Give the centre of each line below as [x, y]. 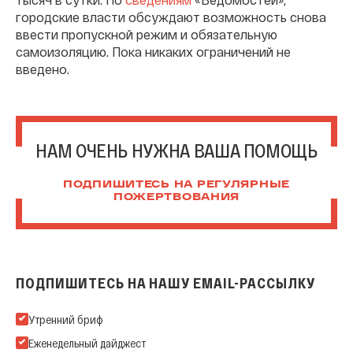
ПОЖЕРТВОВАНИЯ [176, 197]
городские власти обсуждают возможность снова [171, 17]
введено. [43, 69]
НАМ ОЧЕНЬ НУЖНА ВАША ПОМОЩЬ [176, 150]
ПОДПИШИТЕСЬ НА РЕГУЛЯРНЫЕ [176, 185]
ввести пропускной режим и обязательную [147, 34]
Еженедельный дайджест [87, 342]
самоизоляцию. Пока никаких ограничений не [153, 51]
